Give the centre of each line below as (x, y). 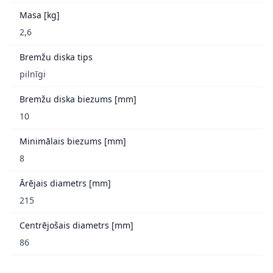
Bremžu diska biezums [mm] (78, 99)
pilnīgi (33, 74)
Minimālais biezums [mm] (73, 141)
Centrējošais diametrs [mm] (76, 225)
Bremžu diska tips (56, 57)
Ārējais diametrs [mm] (65, 183)
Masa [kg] (40, 15)
